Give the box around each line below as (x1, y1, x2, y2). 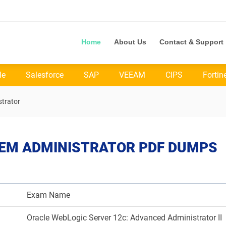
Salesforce (26, 70, 64, 80)
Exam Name (26, 190, 70, 200)
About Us (114, 38, 146, 46)
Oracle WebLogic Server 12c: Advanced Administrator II (26, 213, 222, 222)
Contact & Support (159, 38, 223, 46)
